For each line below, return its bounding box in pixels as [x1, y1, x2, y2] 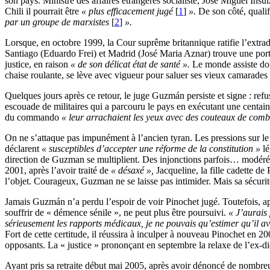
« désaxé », [111, 165, 154, 176]
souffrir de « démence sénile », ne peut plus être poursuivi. [5, 207, 228, 218]
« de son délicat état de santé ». [71, 59, 190, 70]
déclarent [5, 143, 42, 154]
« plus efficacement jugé [81, 6, 173, 17]
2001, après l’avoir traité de [5, 165, 111, 176]
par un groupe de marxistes [5, 17, 109, 28]
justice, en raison [5, 59, 71, 70]
